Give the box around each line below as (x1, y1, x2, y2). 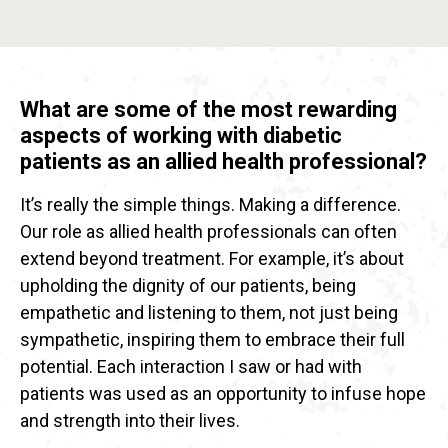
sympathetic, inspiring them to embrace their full (20, 329, 405, 351)
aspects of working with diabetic (20, 123, 342, 149)
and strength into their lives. (20, 410, 240, 432)
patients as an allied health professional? (20, 149, 427, 175)
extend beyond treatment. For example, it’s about (20, 248, 404, 270)
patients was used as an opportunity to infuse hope (20, 383, 426, 405)
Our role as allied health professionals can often (20, 221, 397, 243)
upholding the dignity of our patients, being (20, 275, 356, 297)
